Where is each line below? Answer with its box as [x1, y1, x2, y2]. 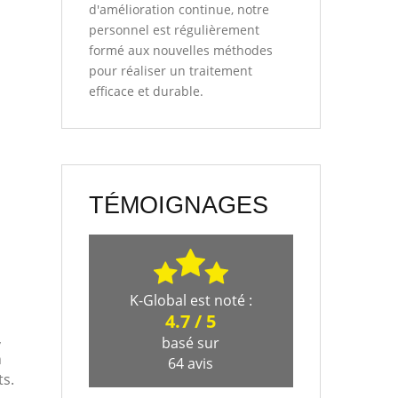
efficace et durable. [88, 82, 203, 99]
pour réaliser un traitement [88, 61, 252, 79]
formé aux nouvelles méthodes [88, 41, 273, 59]
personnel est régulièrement [88, 20, 259, 38]
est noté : [189, 290, 252, 310]
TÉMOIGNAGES [88, 191, 268, 219]
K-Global [129, 290, 187, 310]
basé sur [162, 332, 220, 353]
